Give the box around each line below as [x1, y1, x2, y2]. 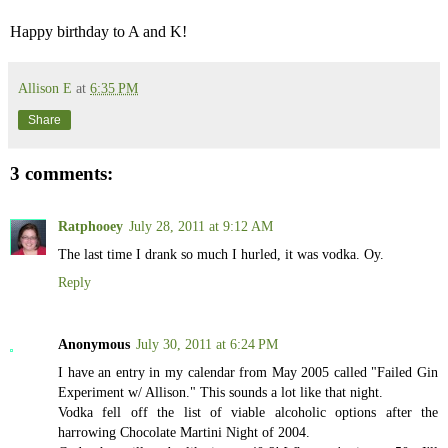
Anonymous [58, 335, 130, 352]
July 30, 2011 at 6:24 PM [136, 335, 278, 352]
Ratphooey [58, 217, 123, 234]
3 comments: [10, 163, 113, 185]
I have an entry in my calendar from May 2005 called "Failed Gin [58, 363, 438, 380]
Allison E [18, 80, 72, 97]
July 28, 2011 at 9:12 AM [129, 217, 273, 234]
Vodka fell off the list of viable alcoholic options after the [58, 403, 438, 420]
